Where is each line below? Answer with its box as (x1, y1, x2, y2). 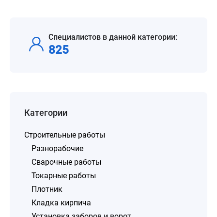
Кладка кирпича (31, 198, 91, 207)
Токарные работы (31, 171, 96, 180)
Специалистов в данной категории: (48, 32, 177, 42)
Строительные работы (24, 130, 105, 139)
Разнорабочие (31, 144, 83, 153)
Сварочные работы (31, 157, 101, 167)
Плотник (31, 185, 62, 194)
